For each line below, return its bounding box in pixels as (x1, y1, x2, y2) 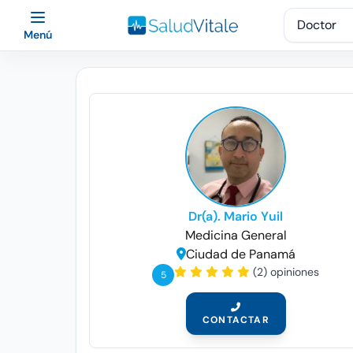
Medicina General (184, 227, 287, 243)
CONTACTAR (202, 314, 269, 326)
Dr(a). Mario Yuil (188, 208, 284, 225)
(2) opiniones (253, 265, 320, 279)
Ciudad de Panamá (185, 246, 295, 262)
